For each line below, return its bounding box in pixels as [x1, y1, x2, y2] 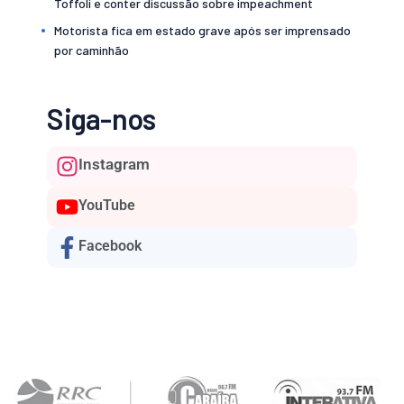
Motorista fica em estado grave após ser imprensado [54, 22, 352, 38]
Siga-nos [47, 100, 156, 135]
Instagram [78, 154, 151, 173]
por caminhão [54, 41, 130, 58]
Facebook [78, 236, 142, 254]
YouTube [78, 196, 136, 214]
